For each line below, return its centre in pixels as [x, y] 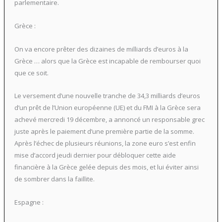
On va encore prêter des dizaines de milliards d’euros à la [101, 49]
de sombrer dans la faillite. [54, 179]
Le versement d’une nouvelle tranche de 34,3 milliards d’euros [107, 96]
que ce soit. [31, 73]
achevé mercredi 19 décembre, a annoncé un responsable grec [109, 120]
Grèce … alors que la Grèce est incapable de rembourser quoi [107, 61]
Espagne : [29, 202]
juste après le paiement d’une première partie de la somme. [104, 132]
